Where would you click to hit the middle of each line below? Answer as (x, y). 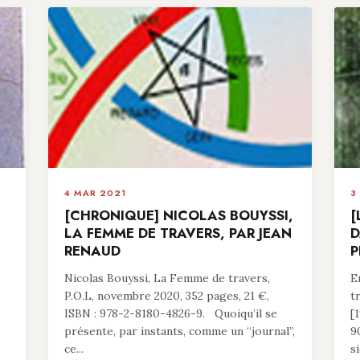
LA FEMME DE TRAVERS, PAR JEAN (178, 233)
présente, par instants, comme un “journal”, (180, 331)
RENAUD (92, 251)
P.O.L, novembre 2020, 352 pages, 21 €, (167, 296)
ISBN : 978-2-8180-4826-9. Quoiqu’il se (171, 313)
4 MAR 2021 (95, 193)
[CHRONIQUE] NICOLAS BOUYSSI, (179, 215)
